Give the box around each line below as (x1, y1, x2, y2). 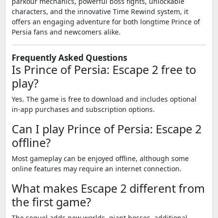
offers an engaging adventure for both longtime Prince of (12, 17, 200, 26)
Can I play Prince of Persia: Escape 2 (12, 121, 201, 137)
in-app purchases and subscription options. (12, 105, 155, 114)
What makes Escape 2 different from (12, 181, 205, 196)
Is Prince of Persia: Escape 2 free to (12, 62, 196, 77)
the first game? (12, 194, 91, 210)
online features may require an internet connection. (12, 164, 182, 173)
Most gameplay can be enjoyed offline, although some (12, 154, 189, 163)
